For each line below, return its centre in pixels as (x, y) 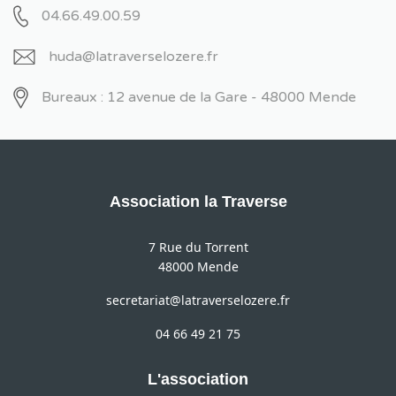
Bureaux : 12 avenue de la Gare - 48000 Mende (199, 98)
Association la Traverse (198, 202)
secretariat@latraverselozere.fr (198, 301)
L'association (198, 380)
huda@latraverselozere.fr (133, 57)
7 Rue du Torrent (198, 247)
